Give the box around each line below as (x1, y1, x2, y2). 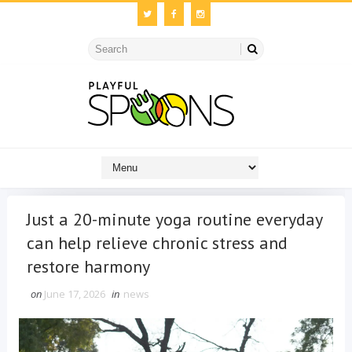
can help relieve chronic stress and (26, 232, 288, 254)
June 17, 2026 (43, 287, 105, 301)
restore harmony (26, 255, 150, 277)
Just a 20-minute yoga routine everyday (26, 208, 322, 230)
